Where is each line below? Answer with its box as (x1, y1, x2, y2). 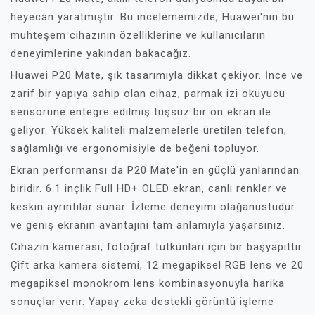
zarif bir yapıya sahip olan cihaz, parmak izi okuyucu (11, 87, 285, 100)
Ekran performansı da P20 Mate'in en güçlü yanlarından (11, 164, 300, 176)
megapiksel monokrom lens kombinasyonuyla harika (11, 277, 285, 290)
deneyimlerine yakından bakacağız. (11, 47, 191, 60)
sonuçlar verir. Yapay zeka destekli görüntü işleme (11, 295, 274, 308)
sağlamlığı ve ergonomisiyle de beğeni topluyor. (11, 142, 259, 155)
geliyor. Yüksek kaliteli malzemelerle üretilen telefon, (11, 124, 287, 136)
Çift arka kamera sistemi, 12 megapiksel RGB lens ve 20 (11, 259, 304, 271)
